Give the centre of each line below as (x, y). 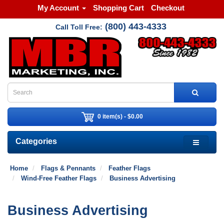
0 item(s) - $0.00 (120, 116)
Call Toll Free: (79, 27)
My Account (58, 8)
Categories (36, 141)
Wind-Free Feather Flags (59, 178)
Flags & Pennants (68, 168)
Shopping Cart (118, 8)
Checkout (167, 8)
